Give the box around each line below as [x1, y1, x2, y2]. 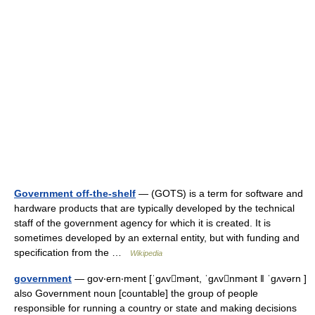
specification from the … [14, 246, 130, 258]
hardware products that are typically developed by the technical [14, 202, 295, 214]
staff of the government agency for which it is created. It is [14, 217, 271, 229]
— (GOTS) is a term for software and [136, 187, 303, 199]
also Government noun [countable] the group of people [14, 287, 258, 299]
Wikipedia [130, 248, 162, 257]
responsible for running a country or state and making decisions [14, 302, 297, 314]
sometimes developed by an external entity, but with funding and [14, 231, 300, 243]
